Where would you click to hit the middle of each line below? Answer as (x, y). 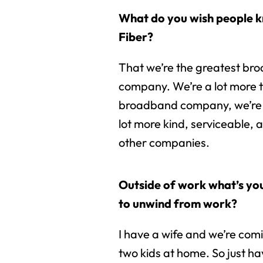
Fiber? (136, 37)
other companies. (164, 143)
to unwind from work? (179, 204)
